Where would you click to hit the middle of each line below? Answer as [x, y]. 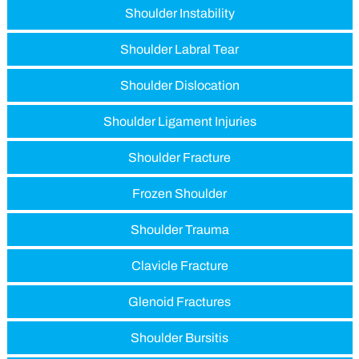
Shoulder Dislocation [179, 85]
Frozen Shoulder [179, 193]
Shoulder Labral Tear [179, 49]
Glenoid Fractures [179, 301]
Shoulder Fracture [179, 157]
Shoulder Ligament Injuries [179, 121]
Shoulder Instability [179, 13]
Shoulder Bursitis [179, 337]
